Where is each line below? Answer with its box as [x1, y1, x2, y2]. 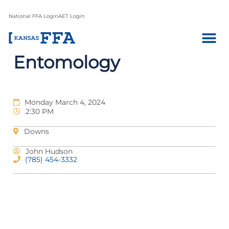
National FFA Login [9, 13, 58, 19]
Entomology [13, 52, 120, 73]
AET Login [58, 13, 85, 19]
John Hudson [26, 147, 73, 156]
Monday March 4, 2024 [25, 98, 105, 107]
